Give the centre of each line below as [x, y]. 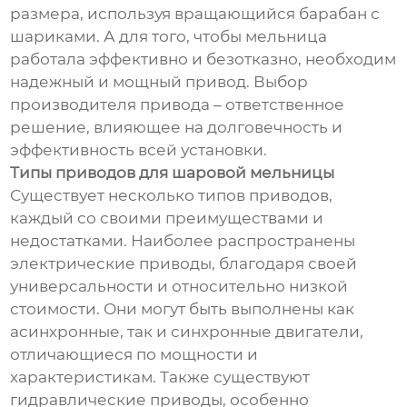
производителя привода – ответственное [178, 105]
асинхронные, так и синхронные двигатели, [187, 332]
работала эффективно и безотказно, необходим [203, 60]
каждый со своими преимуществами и [167, 218]
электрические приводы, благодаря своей [184, 264]
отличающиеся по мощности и [134, 355]
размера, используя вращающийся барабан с [195, 14]
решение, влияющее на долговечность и [177, 128]
